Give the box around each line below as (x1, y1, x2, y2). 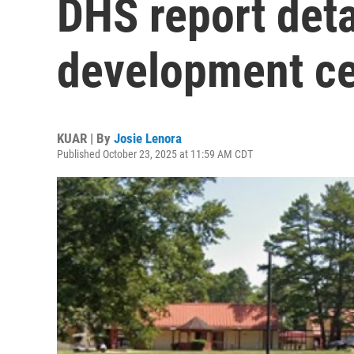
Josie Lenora (114, 130, 182, 146)
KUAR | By (57, 130, 114, 146)
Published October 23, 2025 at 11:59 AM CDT (57, 148, 253, 160)
